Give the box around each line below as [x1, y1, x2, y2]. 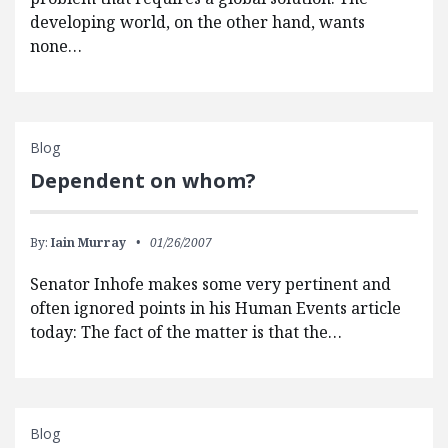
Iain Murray [51, 234, 126, 252]
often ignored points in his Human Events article [30, 297, 401, 320]
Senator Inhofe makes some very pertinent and [30, 273, 391, 296]
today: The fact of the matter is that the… [30, 321, 342, 344]
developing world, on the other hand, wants [30, 11, 365, 34]
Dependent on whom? [30, 167, 256, 195]
